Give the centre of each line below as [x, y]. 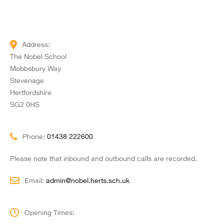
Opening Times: [49, 213]
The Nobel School [38, 57]
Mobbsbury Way [35, 69]
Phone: [35, 137]
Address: [36, 45]
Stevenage [27, 81]
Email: [35, 181]
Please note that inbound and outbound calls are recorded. [103, 159]
